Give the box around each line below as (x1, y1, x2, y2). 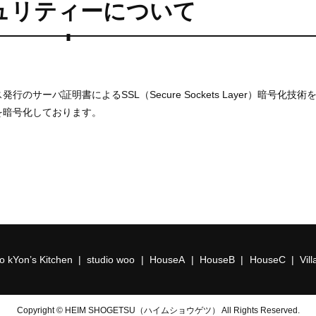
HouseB (199, 253, 235, 265)
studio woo (87, 253, 135, 265)
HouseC (249, 253, 286, 265)
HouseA (150, 253, 186, 265)
